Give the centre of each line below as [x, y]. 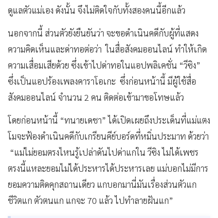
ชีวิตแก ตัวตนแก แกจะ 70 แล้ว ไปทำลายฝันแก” [91, 200]
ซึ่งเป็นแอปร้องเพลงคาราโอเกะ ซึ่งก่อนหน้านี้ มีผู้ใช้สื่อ [102, 81]
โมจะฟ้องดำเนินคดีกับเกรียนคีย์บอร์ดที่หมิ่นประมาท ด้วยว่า [108, 136]
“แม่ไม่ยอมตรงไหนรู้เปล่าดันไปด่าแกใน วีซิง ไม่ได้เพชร [103, 152]
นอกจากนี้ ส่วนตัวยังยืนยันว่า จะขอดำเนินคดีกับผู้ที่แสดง [103, 33]
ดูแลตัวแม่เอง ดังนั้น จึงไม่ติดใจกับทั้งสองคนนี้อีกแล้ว [97, 10]
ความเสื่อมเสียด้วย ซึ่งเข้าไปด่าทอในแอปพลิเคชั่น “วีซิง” [104, 65]
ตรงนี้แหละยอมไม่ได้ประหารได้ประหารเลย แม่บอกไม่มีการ [108, 168]
